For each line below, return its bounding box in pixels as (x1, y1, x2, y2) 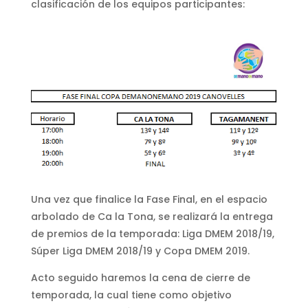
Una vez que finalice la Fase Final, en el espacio (30, 192, 267, 206)
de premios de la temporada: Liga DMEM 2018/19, (30, 226, 274, 241)
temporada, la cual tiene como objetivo (30, 287, 232, 302)
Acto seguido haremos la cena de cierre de (30, 270, 250, 285)
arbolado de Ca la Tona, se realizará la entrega (30, 209, 273, 223)
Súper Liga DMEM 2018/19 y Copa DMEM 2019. (30, 243, 250, 258)
